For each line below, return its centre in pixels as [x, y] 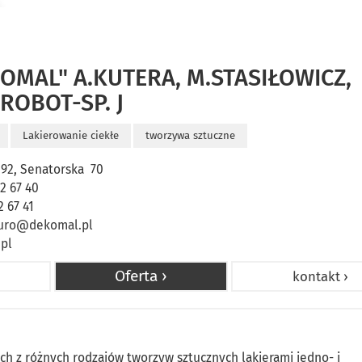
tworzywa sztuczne [191, 135]
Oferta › [141, 276]
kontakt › [320, 276]
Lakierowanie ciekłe [71, 135]
